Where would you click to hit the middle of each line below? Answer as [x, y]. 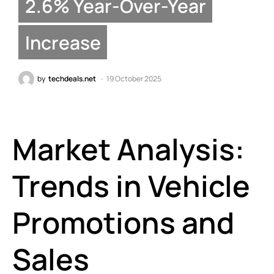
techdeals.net [72, 78]
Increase [63, 42]
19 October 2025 [134, 78]
